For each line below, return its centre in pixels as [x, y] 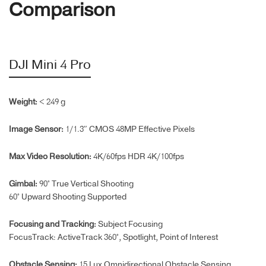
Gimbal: [24, 184]
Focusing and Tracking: [53, 225]
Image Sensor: [37, 130]
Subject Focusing [130, 225]
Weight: [24, 102]
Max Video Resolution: [51, 157]
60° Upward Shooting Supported [68, 197]
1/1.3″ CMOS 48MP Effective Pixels [130, 130]
